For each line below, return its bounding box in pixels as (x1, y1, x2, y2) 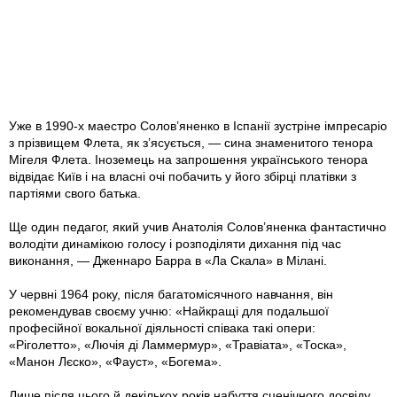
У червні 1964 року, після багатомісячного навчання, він (9, 287, 333, 302)
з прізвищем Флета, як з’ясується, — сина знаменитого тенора (9, 136, 373, 151)
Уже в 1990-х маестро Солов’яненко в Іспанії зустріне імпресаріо (9, 119, 387, 134)
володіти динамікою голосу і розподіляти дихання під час (9, 237, 341, 252)
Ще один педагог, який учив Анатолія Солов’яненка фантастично (9, 220, 386, 235)
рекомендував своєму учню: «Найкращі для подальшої (9, 304, 329, 319)
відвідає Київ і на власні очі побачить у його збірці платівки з (9, 169, 356, 184)
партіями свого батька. (9, 186, 141, 201)
